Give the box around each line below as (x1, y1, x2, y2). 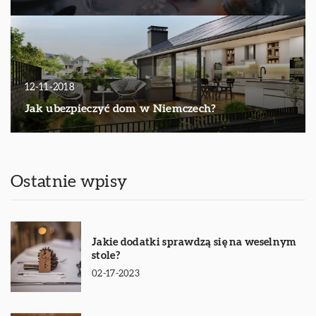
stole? (92, 250, 120, 261)
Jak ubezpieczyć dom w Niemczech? (25, 103, 217, 115)
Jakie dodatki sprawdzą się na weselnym (92, 236, 297, 248)
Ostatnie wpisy (11, 174, 128, 191)
